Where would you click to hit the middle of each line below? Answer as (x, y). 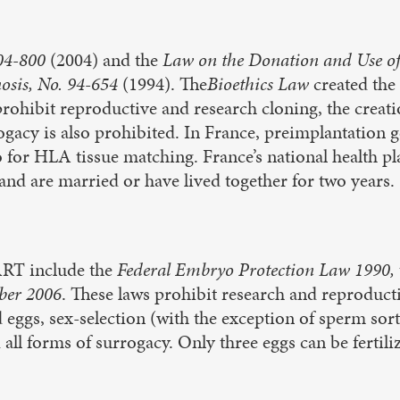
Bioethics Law (260, 84)
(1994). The (165, 84)
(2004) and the (106, 60)
